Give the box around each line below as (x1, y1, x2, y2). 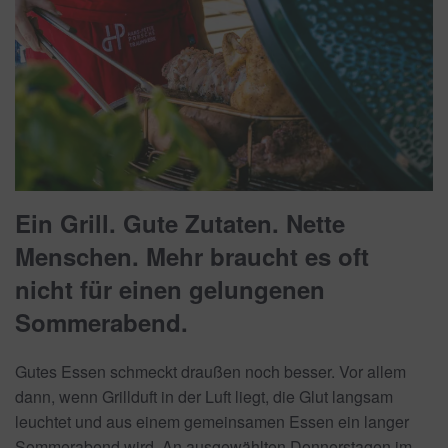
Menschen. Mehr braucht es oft (15, 238, 369, 273)
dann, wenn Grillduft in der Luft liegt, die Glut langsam (15, 384, 393, 408)
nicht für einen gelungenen (15, 271, 325, 306)
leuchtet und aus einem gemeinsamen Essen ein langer (15, 409, 409, 433)
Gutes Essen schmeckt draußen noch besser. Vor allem (15, 359, 406, 383)
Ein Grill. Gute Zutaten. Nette (15, 205, 345, 240)
